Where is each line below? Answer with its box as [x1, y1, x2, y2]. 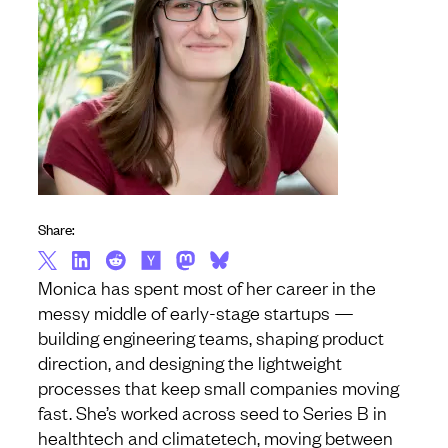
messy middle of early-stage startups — [38, 300, 354, 325]
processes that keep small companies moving [38, 375, 399, 400]
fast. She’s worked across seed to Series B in [38, 400, 387, 425]
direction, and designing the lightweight [38, 350, 342, 375]
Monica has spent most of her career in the [38, 275, 376, 300]
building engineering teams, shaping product [38, 325, 384, 350]
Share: [38, 218, 75, 240]
